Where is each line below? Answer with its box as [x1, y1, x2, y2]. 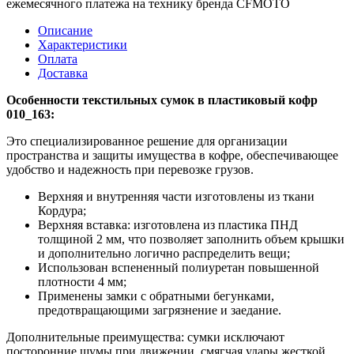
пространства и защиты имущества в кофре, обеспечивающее [6, 149, 338, 163]
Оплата [38, 52, 77, 66]
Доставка [38, 66, 88, 81]
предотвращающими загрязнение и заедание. [38, 303, 281, 318]
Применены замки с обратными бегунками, [38, 289, 274, 303]
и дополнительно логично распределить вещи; [38, 247, 290, 261]
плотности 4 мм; [38, 275, 126, 289]
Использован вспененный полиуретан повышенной [38, 261, 319, 275]
